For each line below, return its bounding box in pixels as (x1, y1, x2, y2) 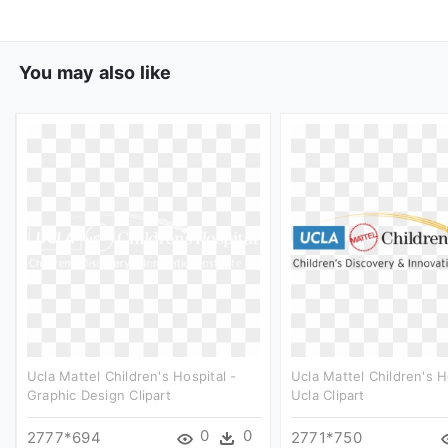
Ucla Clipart (291, 386, 365, 403)
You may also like (18, 62, 172, 83)
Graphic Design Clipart (27, 386, 171, 403)
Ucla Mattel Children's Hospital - (27, 367, 237, 384)
